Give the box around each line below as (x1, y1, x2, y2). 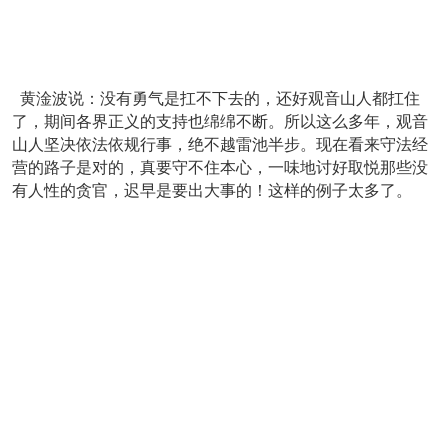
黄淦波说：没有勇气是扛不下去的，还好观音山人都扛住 (12, 90, 420, 107)
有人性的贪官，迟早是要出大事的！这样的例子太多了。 (12, 182, 412, 199)
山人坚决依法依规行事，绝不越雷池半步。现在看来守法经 (12, 136, 428, 153)
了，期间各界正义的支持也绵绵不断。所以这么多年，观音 (12, 113, 428, 130)
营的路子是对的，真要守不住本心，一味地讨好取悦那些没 (12, 159, 428, 176)
